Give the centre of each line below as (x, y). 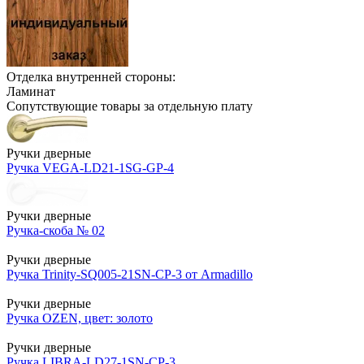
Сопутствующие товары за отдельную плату (130, 106)
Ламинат (31, 91)
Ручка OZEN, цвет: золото (80, 318)
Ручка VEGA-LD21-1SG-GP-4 (90, 167)
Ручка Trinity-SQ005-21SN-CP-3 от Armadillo (130, 274)
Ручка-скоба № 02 (56, 230)
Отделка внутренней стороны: (91, 76)
